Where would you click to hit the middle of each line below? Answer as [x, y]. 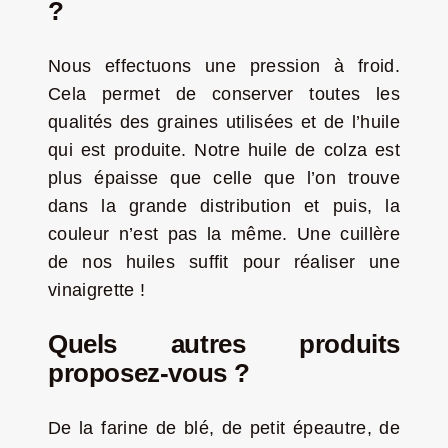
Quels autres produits [224, 344]
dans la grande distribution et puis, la [224, 206]
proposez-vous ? [148, 373]
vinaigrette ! [96, 290]
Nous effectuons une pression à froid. [224, 66]
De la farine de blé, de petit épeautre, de [224, 428]
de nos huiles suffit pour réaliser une [224, 262]
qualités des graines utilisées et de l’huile [224, 122]
